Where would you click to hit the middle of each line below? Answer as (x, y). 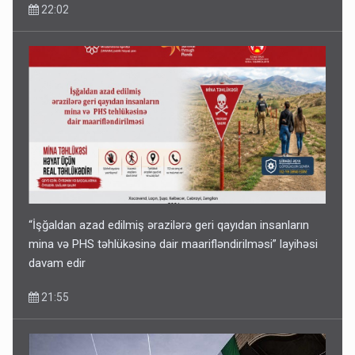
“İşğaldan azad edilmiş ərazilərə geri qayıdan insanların (169, 225)
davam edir (57, 263)
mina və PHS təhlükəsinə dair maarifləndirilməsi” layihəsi (174, 244)
